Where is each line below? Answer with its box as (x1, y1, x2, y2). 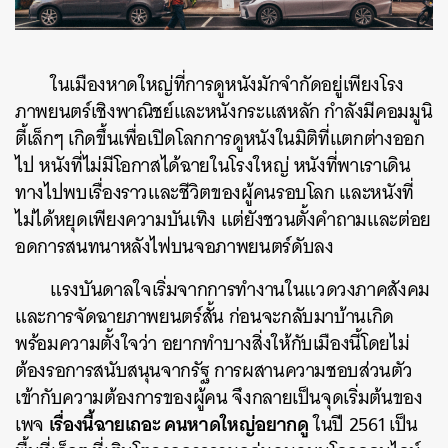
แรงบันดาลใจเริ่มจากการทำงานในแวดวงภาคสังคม (50, 273, 431, 307)
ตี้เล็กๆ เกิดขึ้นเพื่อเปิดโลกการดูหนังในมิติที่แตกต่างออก (15, 122, 425, 156)
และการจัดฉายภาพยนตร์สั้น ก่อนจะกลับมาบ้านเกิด (15, 300, 395, 334)
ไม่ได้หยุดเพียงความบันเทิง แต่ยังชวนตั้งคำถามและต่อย (15, 203, 431, 237)
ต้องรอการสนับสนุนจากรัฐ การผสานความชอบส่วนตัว (15, 354, 413, 388)
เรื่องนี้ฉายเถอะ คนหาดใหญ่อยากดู (48, 407, 309, 442)
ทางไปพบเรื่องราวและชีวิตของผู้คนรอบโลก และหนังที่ (15, 176, 414, 210)
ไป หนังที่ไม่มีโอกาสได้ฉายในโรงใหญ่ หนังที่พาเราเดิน (15, 149, 411, 183)
